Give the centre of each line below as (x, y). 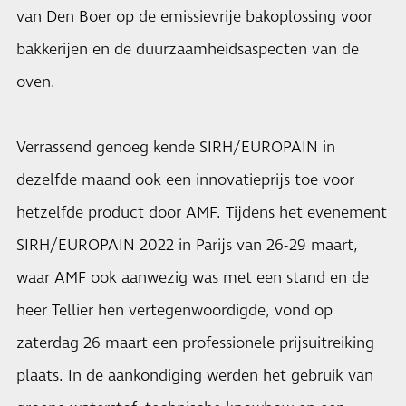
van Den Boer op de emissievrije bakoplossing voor (194, 17)
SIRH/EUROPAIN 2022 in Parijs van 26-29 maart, (187, 246)
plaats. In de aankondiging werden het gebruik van (195, 376)
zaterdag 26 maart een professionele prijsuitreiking (195, 343)
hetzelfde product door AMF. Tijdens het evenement (202, 213)
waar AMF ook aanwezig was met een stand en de (193, 278)
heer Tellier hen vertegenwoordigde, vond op (174, 311)
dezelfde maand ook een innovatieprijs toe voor (185, 180)
